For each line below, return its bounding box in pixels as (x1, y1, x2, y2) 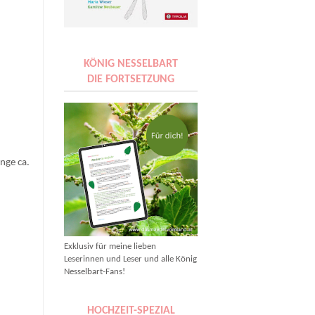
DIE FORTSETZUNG (87, 74, 174, 86)
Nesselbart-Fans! (64, 267, 125, 277)
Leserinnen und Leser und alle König (64, 255, 197, 264)
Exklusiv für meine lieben (64, 242, 156, 252)
